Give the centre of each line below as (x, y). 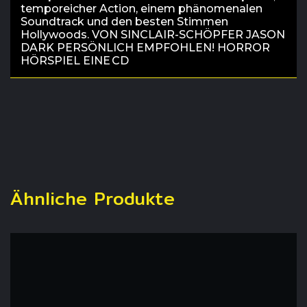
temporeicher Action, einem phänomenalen (142, 9)
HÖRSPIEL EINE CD (75, 61)
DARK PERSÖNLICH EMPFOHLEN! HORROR (145, 48)
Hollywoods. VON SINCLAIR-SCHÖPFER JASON (153, 35)
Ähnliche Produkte (93, 198)
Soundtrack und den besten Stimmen (124, 22)
